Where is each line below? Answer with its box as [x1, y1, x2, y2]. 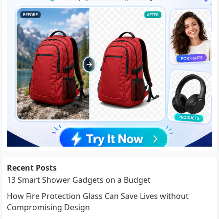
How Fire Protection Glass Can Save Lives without [7, 190, 189, 201]
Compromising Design [7, 201, 90, 213]
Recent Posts [7, 162, 57, 173]
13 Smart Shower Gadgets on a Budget [7, 174, 151, 185]
